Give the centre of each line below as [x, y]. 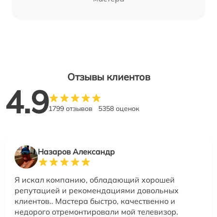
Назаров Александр [76, 151]
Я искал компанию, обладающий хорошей [95, 179]
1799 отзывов [70, 108]
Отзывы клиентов [108, 77]
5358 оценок [119, 108]
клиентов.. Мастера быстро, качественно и [95, 201]
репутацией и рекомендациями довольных [97, 190]
